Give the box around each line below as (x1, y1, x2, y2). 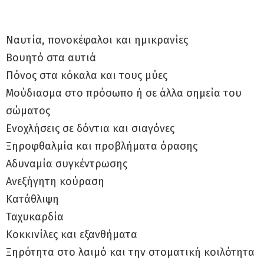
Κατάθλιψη (6, 192, 59, 206)
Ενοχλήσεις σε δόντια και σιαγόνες (6, 121, 174, 135)
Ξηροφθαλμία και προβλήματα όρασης (6, 139, 197, 153)
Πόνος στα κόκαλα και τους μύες (6, 68, 167, 82)
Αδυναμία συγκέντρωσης (6, 157, 127, 170)
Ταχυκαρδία (6, 210, 64, 223)
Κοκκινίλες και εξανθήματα (6, 227, 137, 241)
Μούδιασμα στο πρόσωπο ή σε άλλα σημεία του (6, 86, 242, 100)
